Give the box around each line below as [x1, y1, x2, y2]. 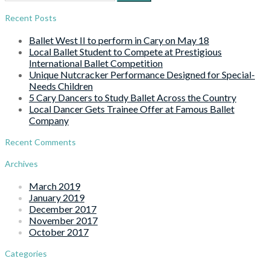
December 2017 [29, 202, 96, 215]
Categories [5, 248, 47, 259]
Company [29, 114, 69, 126]
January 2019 [29, 191, 84, 203]
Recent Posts [5, 13, 57, 24]
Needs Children [29, 80, 93, 92]
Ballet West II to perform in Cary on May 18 [29, 34, 209, 46]
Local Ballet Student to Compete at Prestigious [29, 45, 222, 57]
